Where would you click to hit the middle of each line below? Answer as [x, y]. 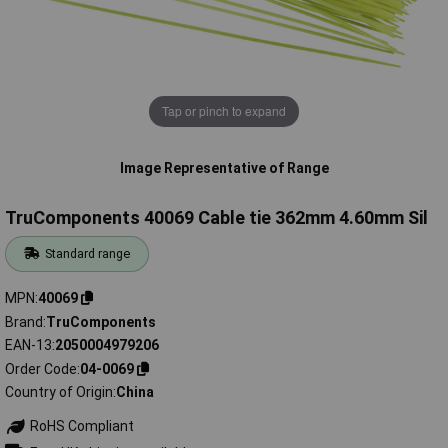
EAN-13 [28, 345]
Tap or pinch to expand [224, 111]
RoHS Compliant [80, 426]
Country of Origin [59, 392]
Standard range [88, 254]
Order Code [41, 368]
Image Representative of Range [224, 167]
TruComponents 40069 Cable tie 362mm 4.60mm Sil [216, 218]
